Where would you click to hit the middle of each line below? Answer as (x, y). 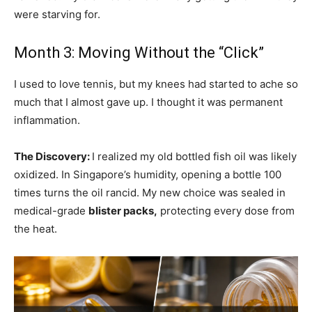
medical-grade (51, 211)
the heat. (36, 229)
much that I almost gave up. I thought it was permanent (148, 102)
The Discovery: (53, 157)
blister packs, (123, 211)
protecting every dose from (226, 211)
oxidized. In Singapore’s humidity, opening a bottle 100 (148, 175)
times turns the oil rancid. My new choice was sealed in (150, 193)
